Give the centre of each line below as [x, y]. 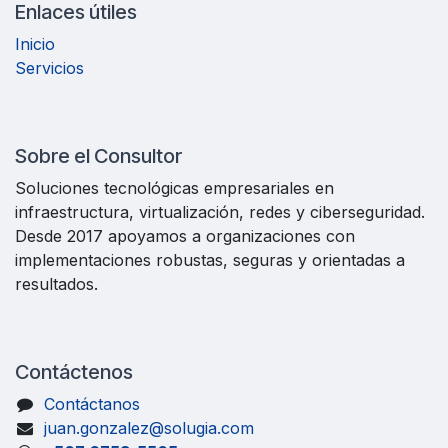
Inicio [35, 44]
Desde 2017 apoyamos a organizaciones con [185, 236]
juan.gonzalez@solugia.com [148, 428]
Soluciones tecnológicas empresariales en [174, 188]
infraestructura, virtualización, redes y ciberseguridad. [220, 212]
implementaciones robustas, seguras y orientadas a [210, 260]
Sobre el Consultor [98, 156]
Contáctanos [91, 404]
